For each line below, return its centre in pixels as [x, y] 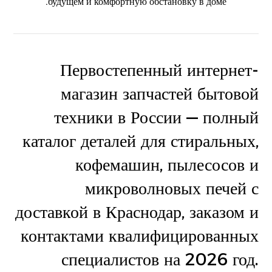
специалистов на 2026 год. [160, 259]
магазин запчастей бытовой [159, 93]
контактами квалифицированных [139, 236]
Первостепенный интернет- [159, 70]
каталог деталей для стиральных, [140, 141]
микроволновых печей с [172, 188]
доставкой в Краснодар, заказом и [137, 212]
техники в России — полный [156, 117]
